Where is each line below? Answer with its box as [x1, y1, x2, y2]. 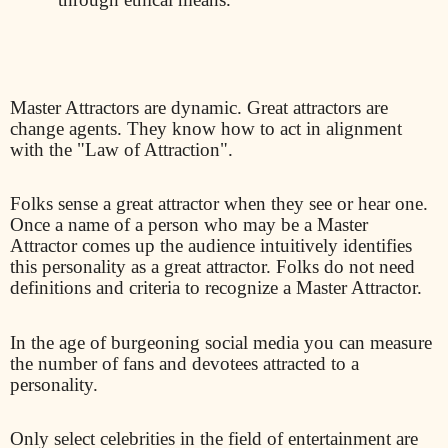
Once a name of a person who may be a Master [10, 214, 368, 236]
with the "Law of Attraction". [10, 138, 238, 160]
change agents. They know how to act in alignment [10, 117, 402, 139]
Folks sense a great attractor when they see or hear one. [10, 193, 428, 215]
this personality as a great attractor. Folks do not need [10, 256, 415, 278]
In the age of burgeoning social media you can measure [10, 331, 432, 353]
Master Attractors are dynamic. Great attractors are [10, 96, 388, 118]
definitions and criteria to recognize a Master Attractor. [10, 277, 422, 299]
